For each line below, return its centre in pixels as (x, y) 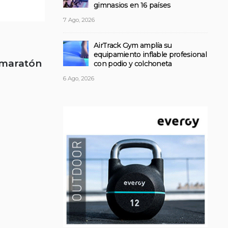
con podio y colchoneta (133, 64)
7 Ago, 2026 (79, 20)
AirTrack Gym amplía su (133, 45)
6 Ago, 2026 (79, 78)
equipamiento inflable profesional (150, 54)
